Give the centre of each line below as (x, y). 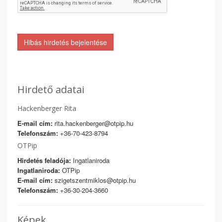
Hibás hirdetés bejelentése (65, 42)
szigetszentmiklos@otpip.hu (94, 180)
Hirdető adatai (51, 89)
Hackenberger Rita (47, 108)
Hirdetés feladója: (44, 160)
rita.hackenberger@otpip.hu (93, 123)
